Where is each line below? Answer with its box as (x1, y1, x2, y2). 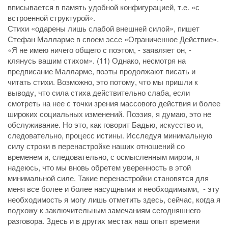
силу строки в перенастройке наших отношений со (8, 140, 185, 151)
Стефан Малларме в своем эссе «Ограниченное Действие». (8, 33, 219, 44)
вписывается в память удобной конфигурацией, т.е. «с (8, 1, 199, 12)
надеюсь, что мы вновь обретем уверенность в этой (8, 161, 191, 173)
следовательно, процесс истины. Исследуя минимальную (8, 129, 212, 140)
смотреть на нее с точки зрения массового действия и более (8, 97, 220, 108)
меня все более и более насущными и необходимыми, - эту (8, 183, 219, 194)
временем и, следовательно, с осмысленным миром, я (8, 151, 199, 162)
